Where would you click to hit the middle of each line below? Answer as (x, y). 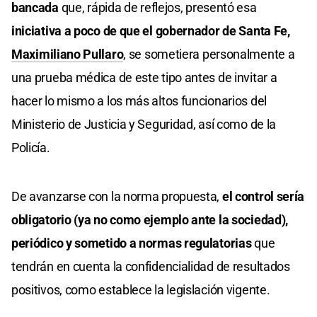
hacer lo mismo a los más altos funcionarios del (139, 101)
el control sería (262, 197)
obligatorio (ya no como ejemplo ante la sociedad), (150, 220)
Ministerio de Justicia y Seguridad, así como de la (144, 125)
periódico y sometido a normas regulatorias (132, 243)
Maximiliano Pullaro (68, 54)
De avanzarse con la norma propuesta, (116, 197)
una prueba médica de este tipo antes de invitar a (144, 78)
